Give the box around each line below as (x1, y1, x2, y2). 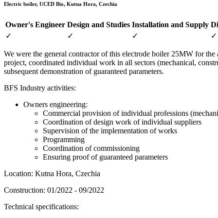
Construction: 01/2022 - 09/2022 (4, 185, 104, 194)
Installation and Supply (132, 20, 209, 29)
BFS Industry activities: (4, 83, 76, 92)
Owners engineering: (23, 100, 88, 109)
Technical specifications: (4, 202, 79, 211)
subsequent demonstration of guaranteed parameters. (4, 67, 164, 75)
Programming (43, 135, 85, 144)
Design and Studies (67, 20, 130, 29)
